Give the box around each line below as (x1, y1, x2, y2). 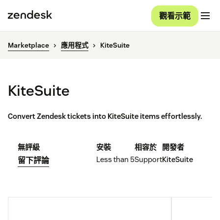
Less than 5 (96, 155, 135, 165)
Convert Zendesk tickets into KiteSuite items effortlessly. (8, 111, 202, 121)
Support (135, 155, 162, 165)
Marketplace (8, 41, 49, 50)
